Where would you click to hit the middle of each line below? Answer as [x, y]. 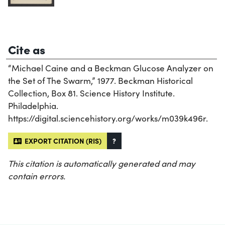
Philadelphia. [33, 105]
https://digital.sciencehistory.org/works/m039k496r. [108, 118]
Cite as [27, 49]
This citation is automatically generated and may [102, 163]
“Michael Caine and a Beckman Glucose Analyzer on [111, 68]
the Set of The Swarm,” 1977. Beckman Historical [100, 80]
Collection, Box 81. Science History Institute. [91, 93]
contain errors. [37, 176]
